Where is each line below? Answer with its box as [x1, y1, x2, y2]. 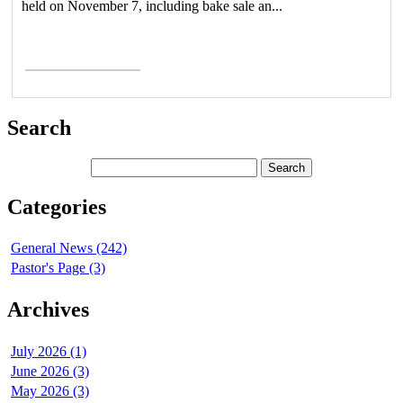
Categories [7, 194, 106, 219]
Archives [7, 298, 89, 322]
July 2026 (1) [11, 344, 86, 360]
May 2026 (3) [11, 383, 89, 399]
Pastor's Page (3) [11, 260, 105, 276]
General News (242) [11, 240, 127, 256]
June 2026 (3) [11, 363, 89, 380]
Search [7, 115, 71, 139]
